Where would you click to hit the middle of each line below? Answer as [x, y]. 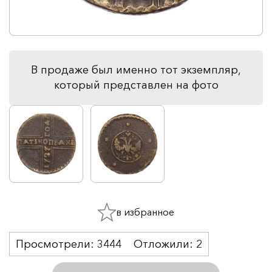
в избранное [145, 212]
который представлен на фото [136, 85]
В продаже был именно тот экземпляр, [136, 70]
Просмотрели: [56, 244]
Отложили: [165, 244]
